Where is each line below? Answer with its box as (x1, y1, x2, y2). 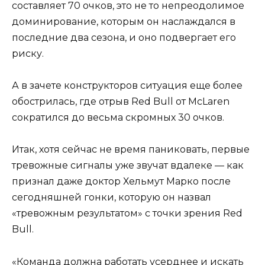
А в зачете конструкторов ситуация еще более (12, 80, 243, 92)
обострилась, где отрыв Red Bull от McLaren (12, 96, 230, 108)
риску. (12, 48, 44, 59)
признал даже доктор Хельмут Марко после (12, 176, 231, 188)
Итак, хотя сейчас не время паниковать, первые (12, 144, 250, 156)
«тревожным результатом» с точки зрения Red (12, 208, 243, 219)
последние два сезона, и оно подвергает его (12, 32, 236, 43)
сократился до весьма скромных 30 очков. (12, 112, 224, 124)
